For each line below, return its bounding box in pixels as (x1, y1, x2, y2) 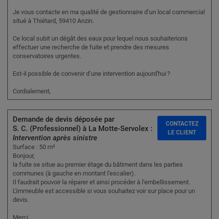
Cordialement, (13, 88, 51, 95)
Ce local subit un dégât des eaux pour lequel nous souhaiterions (13, 35, 188, 43)
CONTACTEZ (165, 120, 198, 128)
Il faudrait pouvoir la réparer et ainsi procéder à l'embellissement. (13, 178, 190, 186)
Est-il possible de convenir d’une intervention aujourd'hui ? (13, 70, 170, 78)
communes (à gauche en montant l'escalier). (13, 170, 135, 177)
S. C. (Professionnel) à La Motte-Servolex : (13, 124, 153, 133)
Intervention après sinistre (13, 133, 97, 143)
